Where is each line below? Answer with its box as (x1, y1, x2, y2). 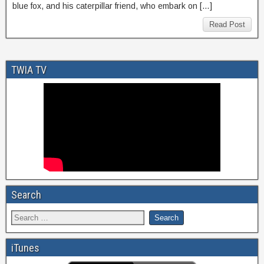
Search (11, 189, 41, 202)
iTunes (11, 242, 39, 255)
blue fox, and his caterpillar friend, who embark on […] (12, 1, 212, 11)
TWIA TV (11, 64, 47, 77)
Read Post (209, 20, 245, 29)
